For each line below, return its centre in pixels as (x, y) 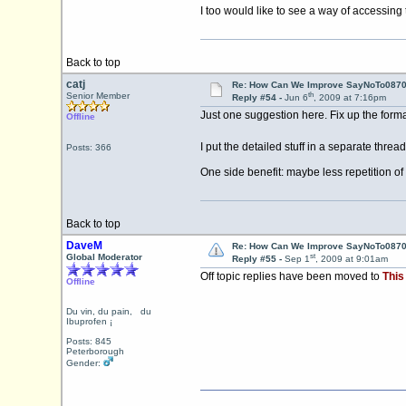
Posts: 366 (88, 147)
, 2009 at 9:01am (351, 259)
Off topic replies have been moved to (291, 277)
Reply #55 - (258, 259)
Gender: (84, 373)
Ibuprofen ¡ (89, 331)
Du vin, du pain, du (108, 321)
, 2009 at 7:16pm (349, 98)
